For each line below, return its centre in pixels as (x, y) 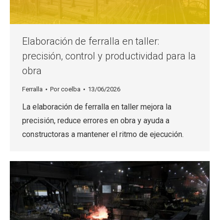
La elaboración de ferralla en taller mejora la (97, 107)
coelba (71, 89)
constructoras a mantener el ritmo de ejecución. (103, 135)
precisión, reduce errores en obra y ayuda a (96, 121)
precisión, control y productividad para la (109, 56)
